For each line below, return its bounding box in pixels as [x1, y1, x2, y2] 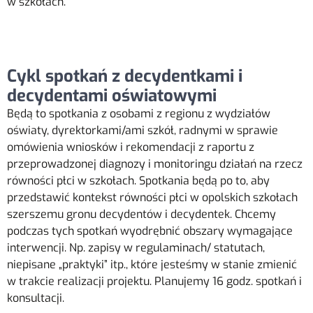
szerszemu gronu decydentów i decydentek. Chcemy [7, 206, 276, 221]
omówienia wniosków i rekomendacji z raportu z [7, 139, 254, 154]
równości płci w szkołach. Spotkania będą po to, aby [7, 173, 270, 188]
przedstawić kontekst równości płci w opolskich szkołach [7, 189, 298, 205]
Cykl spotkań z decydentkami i [7, 64, 242, 87]
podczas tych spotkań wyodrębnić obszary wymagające [7, 223, 293, 238]
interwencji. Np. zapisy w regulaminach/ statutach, [7, 240, 265, 255]
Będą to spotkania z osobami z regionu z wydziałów [7, 105, 270, 121]
